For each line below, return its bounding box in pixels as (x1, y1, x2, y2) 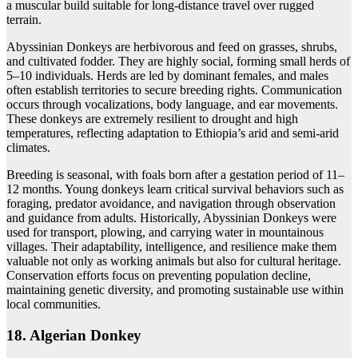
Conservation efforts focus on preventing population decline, (6, 268, 311, 283)
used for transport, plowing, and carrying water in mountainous (6, 225, 324, 240)
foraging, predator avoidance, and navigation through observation (6, 197, 336, 211)
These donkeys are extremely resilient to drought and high (6, 112, 298, 126)
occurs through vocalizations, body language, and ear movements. (6, 97, 338, 112)
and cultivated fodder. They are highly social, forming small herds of (6, 54, 350, 69)
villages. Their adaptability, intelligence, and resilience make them (6, 240, 336, 254)
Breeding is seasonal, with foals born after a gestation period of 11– (6, 168, 344, 182)
